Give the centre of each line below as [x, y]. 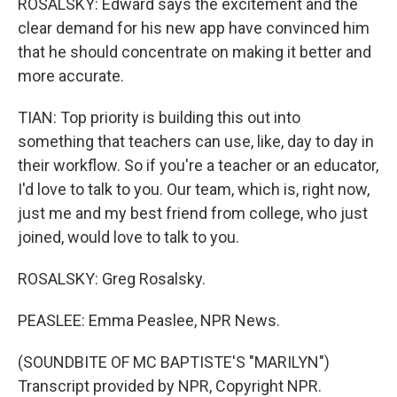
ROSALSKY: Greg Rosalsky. [112, 279]
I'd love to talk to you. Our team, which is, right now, [194, 189]
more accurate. [71, 76]
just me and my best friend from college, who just [193, 213]
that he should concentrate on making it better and [195, 52]
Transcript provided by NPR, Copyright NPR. [170, 386]
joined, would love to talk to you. [128, 237]
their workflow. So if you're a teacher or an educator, [198, 165]
